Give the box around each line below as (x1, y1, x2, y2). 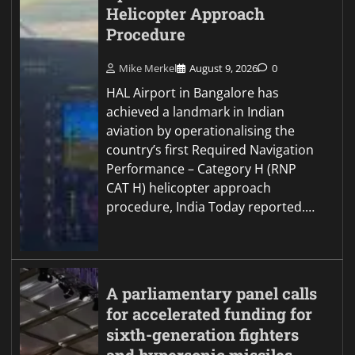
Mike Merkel (119, 60, 177, 75)
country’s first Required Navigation (106, 140, 315, 158)
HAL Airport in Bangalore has (106, 83, 280, 101)
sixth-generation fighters (106, 323, 300, 345)
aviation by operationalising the (106, 121, 296, 139)
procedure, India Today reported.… (106, 197, 315, 216)
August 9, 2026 (189, 60, 258, 75)
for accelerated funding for (106, 303, 313, 325)
